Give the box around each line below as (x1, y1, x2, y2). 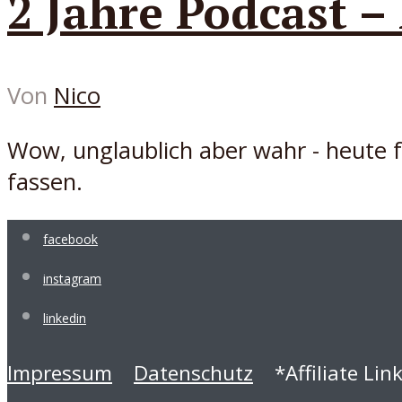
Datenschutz (134, 358, 253, 387)
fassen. (7, 165, 83, 197)
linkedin (43, 310, 86, 328)
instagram (43, 270, 101, 288)
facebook (43, 231, 98, 249)
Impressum (7, 358, 112, 387)
